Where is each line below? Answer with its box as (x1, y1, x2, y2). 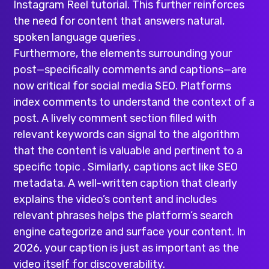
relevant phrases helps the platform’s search (13, 209, 234, 223)
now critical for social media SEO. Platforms (13, 79, 232, 93)
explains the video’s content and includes (13, 193, 217, 207)
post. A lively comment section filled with (13, 112, 217, 125)
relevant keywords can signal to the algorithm (13, 128, 240, 142)
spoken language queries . (13, 31, 141, 44)
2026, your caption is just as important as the (13, 241, 240, 255)
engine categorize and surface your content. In (13, 225, 246, 239)
